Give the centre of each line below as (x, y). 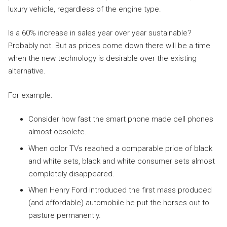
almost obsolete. (58, 132)
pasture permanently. (65, 215)
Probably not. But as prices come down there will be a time (109, 46)
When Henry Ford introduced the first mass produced (120, 190)
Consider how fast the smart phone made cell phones (121, 119)
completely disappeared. (71, 174)
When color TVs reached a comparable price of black (120, 148)
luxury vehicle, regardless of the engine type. (85, 9)
